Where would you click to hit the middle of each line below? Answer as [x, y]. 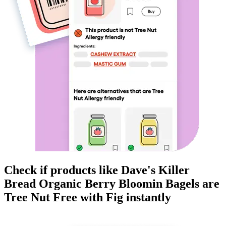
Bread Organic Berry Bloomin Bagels [102, 184]
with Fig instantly [124, 197]
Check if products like [63, 170]
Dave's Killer [155, 170]
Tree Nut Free [41, 197]
